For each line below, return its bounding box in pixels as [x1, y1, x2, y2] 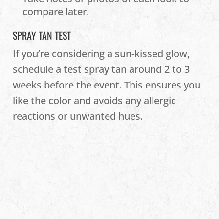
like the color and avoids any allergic [13, 94, 176, 107]
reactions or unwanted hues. [13, 109, 143, 123]
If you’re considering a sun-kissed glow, [13, 47, 190, 60]
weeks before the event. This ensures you [13, 78, 201, 91]
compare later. [22, 5, 89, 18]
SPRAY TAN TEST [13, 28, 71, 43]
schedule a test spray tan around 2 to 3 [13, 63, 190, 76]
